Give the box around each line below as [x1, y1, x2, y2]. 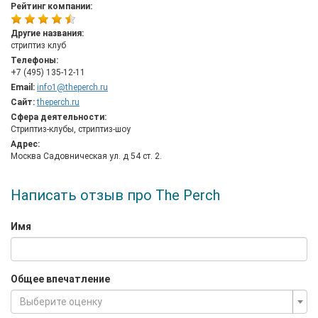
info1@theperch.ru [37, 82, 108, 92]
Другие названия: [11, 28, 84, 38]
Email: [11, 82, 35, 92]
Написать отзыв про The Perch [11, 187, 220, 204]
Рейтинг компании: [11, 1, 92, 11]
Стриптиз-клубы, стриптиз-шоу [11, 124, 131, 134]
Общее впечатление [11, 273, 110, 285]
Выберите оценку [20, 296, 102, 307]
